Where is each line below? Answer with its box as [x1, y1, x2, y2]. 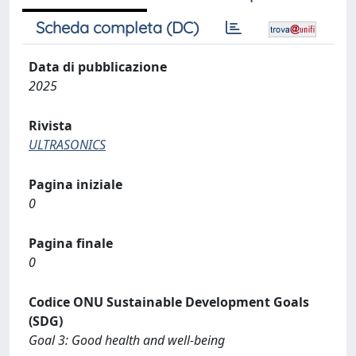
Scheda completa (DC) [36, 17, 199, 37]
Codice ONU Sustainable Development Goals [29, 292, 309, 311]
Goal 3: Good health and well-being [29, 331, 225, 349]
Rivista [29, 116, 72, 134]
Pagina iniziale [29, 175, 122, 193]
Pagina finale [29, 234, 113, 252]
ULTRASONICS [29, 135, 106, 153]
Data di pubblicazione [29, 57, 167, 75]
